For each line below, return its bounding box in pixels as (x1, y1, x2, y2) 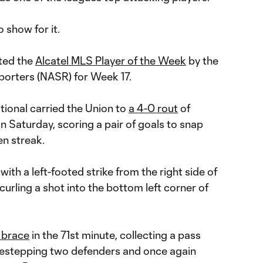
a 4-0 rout (129, 102, 178, 114)
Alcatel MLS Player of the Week (35, 54, 186, 67)
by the (186, 54, 218, 67)
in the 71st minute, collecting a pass (29, 228, 201, 241)
